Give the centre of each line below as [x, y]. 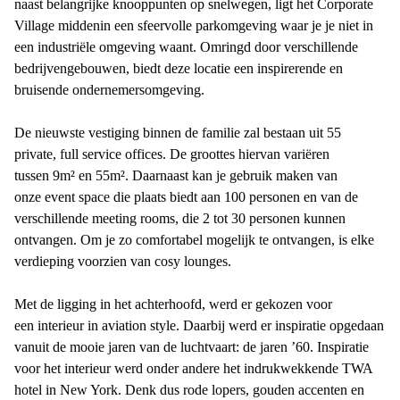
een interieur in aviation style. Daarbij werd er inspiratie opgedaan [199, 325]
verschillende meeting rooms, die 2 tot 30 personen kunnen [180, 218]
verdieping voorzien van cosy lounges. [123, 261]
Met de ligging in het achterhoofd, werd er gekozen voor [173, 304]
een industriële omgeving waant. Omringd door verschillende [186, 47]
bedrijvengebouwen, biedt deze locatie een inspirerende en [179, 68]
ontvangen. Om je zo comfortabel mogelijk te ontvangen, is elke [194, 240]
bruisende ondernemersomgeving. [109, 90]
